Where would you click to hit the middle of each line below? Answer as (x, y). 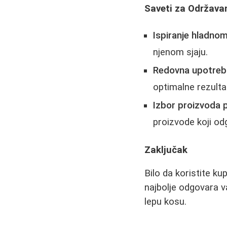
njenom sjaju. (181, 52)
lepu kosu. (166, 202)
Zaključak (166, 150)
